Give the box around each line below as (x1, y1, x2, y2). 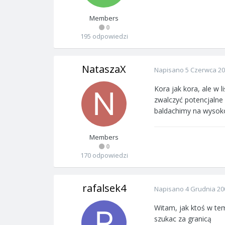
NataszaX (82, 62, 126, 76)
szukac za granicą (154, 214, 211, 223)
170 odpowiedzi (80, 151, 128, 160)
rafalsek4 (82, 181, 126, 195)
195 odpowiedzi (80, 32, 128, 41)
